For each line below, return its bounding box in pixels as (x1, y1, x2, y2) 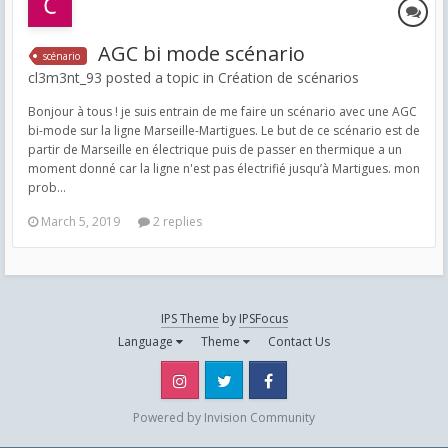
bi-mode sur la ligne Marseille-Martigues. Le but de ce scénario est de (28, 122, 420, 139)
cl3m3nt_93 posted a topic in (28, 68, 218, 87)
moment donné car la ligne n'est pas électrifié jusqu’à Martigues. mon (28, 160, 420, 177)
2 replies (150, 213, 202, 230)
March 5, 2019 (41, 213, 120, 230)
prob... (28, 179, 66, 196)
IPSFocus (238, 310, 288, 327)
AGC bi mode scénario (98, 40, 305, 67)
